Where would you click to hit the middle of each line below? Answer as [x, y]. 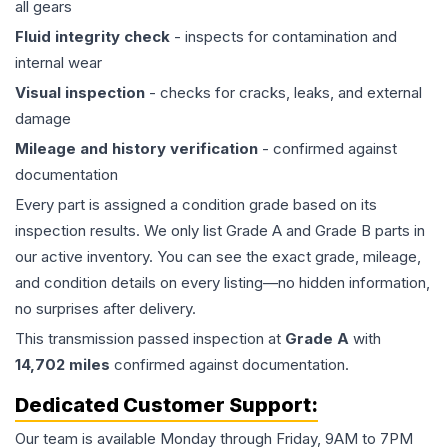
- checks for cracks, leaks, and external [283, 93]
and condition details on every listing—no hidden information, [222, 283]
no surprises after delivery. [105, 309]
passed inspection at [209, 339]
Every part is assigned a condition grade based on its [196, 205]
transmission [91, 339]
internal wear [58, 63]
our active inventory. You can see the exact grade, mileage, [218, 257]
